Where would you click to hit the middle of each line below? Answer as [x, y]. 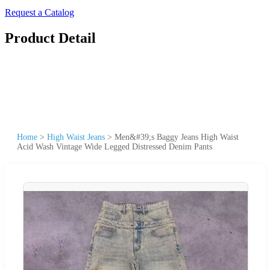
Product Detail [50, 38]
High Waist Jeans [76, 137]
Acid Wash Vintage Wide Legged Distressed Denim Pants [115, 146]
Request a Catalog [39, 12]
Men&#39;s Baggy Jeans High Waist [177, 137]
